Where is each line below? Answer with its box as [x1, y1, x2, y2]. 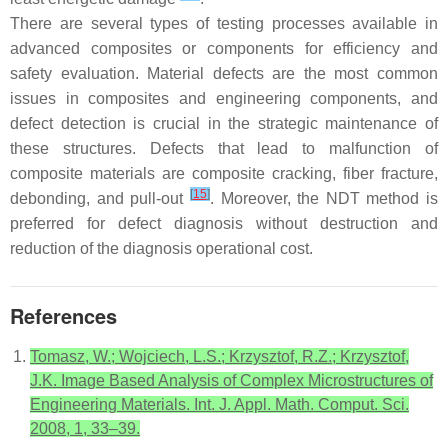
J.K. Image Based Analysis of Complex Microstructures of [30, 372, 433, 390]
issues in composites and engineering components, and [10, 90, 438, 108]
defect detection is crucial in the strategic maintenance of [10, 115, 438, 133]
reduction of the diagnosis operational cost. [10, 240, 313, 258]
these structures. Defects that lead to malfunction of [10, 140, 438, 158]
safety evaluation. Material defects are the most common [10, 65, 438, 83]
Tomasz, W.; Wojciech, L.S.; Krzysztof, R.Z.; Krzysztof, [30, 348, 409, 366]
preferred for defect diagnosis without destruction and [10, 215, 438, 233]
